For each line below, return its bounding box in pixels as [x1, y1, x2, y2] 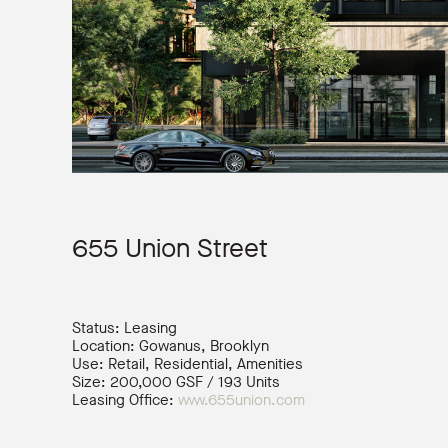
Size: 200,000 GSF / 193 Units [72, 372, 280, 392]
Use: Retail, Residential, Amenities [72, 354, 303, 374]
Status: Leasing [72, 318, 177, 338]
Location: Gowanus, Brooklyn [72, 336, 269, 356]
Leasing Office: [72, 390, 178, 410]
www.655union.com [178, 390, 305, 410]
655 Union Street [72, 231, 268, 266]
